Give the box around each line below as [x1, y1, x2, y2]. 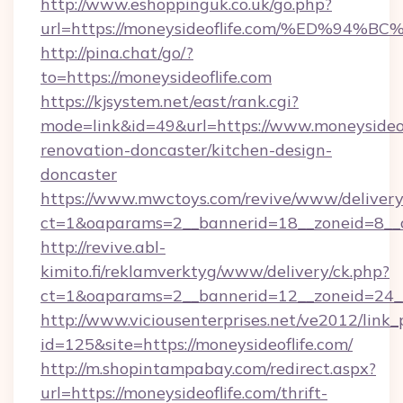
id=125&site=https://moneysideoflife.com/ [40, 334, 353, 354]
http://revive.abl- [40, 237, 166, 257]
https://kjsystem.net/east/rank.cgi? [40, 91, 299, 112]
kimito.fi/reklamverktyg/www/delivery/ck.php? [40, 261, 390, 282]
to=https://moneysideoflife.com [40, 67, 272, 87]
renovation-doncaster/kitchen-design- [40, 139, 332, 160]
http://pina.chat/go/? [40, 42, 193, 63]
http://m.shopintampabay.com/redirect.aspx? [40, 358, 376, 379]
